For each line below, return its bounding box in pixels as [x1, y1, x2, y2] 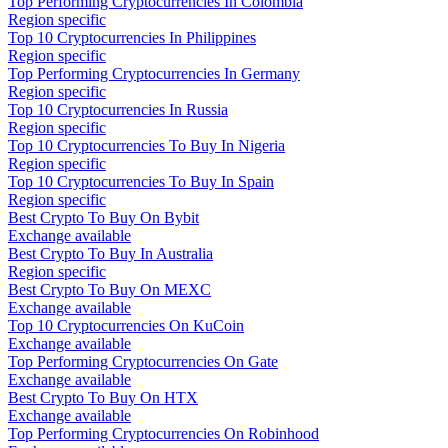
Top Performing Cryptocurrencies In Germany [8, 65, 300, 83]
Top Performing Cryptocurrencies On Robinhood [8, 425, 319, 443]
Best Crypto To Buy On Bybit [8, 209, 199, 227]
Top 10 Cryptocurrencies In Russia [8, 101, 228, 119]
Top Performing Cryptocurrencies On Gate [8, 353, 278, 371]
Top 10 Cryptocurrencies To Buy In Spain [8, 173, 274, 191]
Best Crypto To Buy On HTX [8, 389, 198, 407]
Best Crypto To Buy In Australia [8, 245, 213, 263]
